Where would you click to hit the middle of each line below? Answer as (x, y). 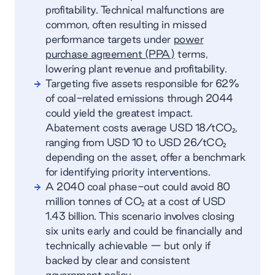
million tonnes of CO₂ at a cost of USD (135, 201)
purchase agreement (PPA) (110, 53)
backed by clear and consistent (118, 260)
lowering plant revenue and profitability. (136, 68)
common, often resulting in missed (126, 24)
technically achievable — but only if (128, 245)
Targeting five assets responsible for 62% (142, 83)
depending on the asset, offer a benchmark (145, 157)
